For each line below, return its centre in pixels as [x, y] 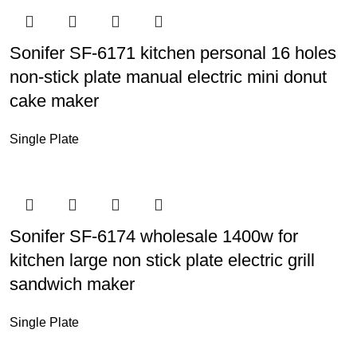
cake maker [54, 101]
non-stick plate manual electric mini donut [168, 77]
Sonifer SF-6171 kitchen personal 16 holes [173, 53]
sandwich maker [72, 284]
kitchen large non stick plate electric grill [162, 260]
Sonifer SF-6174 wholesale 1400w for [153, 236]
